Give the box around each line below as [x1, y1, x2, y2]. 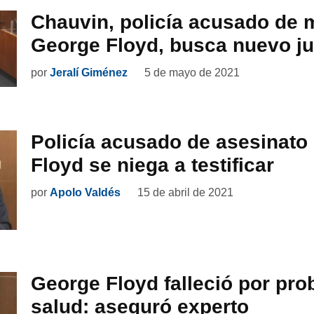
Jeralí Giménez [50, 66, 128, 78]
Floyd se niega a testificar [31, 153, 274, 176]
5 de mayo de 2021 [144, 66, 240, 78]
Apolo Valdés [50, 186, 121, 198]
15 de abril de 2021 [137, 186, 233, 198]
